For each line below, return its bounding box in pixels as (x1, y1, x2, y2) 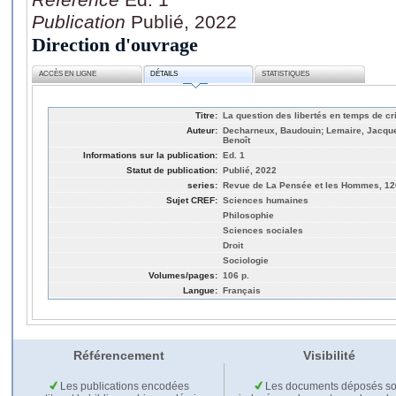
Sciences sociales (223, 225, 303, 235)
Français (223, 285, 261, 295)
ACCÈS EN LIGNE (39, 70, 97, 79)
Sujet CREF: (166, 194, 217, 205)
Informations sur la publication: (83, 149, 217, 160)
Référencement (72, 348, 164, 363)
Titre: (195, 110, 217, 120)
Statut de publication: (126, 164, 217, 175)
